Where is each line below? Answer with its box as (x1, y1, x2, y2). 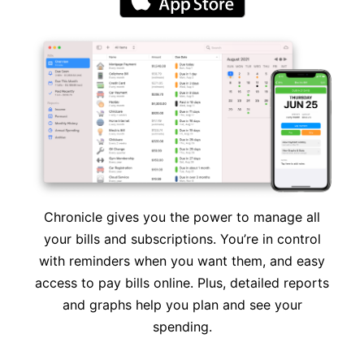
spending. (152, 318, 212, 335)
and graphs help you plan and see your (62, 296, 302, 313)
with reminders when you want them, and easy (39, 252, 325, 269)
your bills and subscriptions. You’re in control (43, 230, 321, 247)
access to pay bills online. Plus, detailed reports (35, 274, 329, 291)
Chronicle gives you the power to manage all (44, 208, 320, 225)
